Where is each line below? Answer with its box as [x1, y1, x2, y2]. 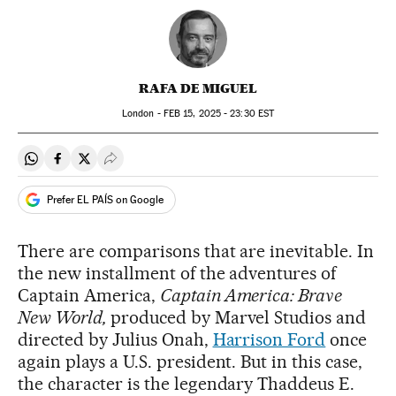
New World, [18, 307, 110, 328]
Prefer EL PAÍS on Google [47, 193, 164, 206]
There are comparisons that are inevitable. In [18, 240, 375, 262]
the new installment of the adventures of [18, 263, 337, 284]
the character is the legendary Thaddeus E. [18, 373, 355, 394]
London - [121, 108, 164, 119]
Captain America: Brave [159, 285, 343, 306]
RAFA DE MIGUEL [139, 80, 257, 96]
